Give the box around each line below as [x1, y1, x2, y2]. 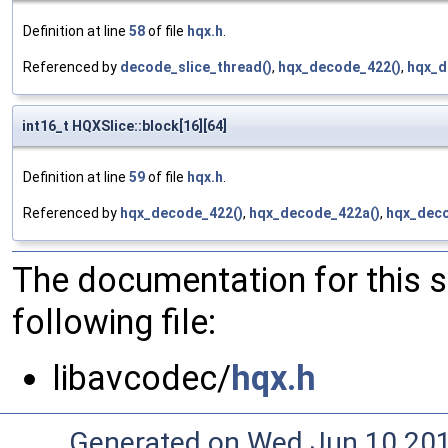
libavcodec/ [52, 358, 231, 399]
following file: [12, 302, 216, 343]
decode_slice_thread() [120, 59, 272, 76]
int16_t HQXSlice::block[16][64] [22, 118, 227, 135]
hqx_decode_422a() [249, 205, 380, 222]
